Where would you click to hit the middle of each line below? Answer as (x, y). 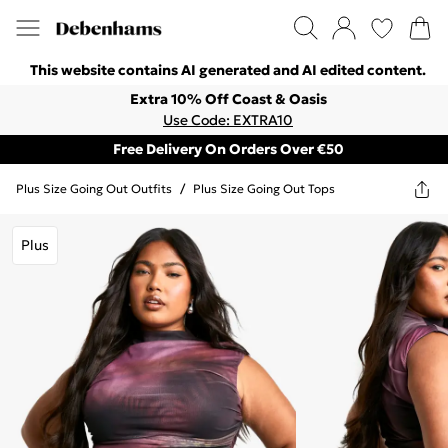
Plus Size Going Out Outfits (94, 188)
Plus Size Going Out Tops (264, 188)
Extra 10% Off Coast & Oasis (228, 99)
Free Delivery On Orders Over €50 (228, 149)
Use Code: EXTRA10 (228, 120)
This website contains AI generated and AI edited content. (228, 70)
